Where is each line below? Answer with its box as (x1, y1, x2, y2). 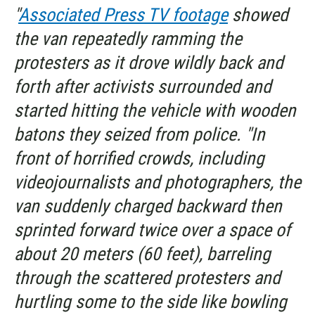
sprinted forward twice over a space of (14, 219, 290, 241)
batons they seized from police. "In (14, 124, 265, 146)
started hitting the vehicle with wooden (14, 100, 296, 122)
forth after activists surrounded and (14, 76, 271, 98)
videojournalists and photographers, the (14, 172, 301, 193)
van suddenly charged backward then (14, 195, 282, 217)
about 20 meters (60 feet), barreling (14, 243, 271, 265)
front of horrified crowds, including (14, 148, 264, 169)
